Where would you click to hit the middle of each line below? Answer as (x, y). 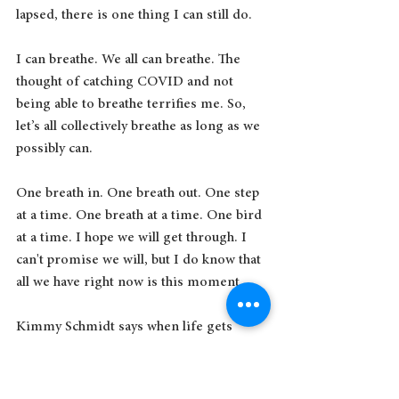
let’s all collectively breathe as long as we (140, 126)
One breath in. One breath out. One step (139, 193)
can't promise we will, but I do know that (140, 260)
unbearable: (51, 349)
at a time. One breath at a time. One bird (141, 215)
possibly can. (54, 148)
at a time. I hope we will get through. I (133, 237)
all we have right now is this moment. (131, 282)
